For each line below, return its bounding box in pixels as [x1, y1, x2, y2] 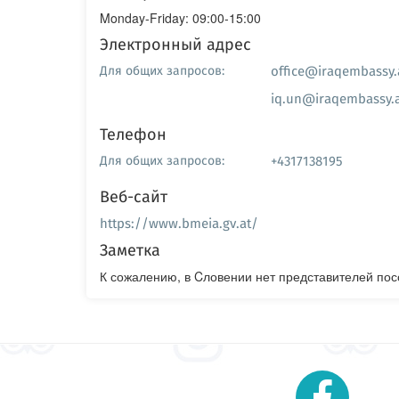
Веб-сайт [100, 184, 167, 208]
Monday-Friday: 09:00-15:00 [100, 9, 261, 27]
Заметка [100, 238, 160, 262]
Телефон [100, 122, 167, 146]
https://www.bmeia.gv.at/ [100, 213, 258, 233]
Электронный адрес [100, 32, 251, 56]
